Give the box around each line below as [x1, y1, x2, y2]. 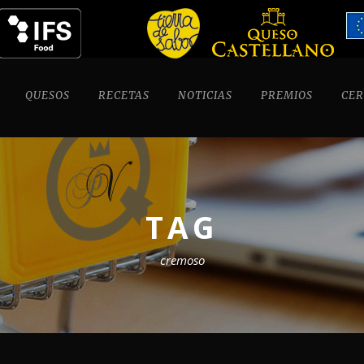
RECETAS [98, 88, 149, 102]
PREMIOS [261, 88, 313, 102]
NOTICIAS [178, 88, 232, 102]
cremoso [159, 251, 205, 268]
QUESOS [25, 88, 70, 102]
